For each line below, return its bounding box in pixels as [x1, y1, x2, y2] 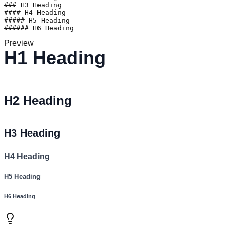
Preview [4, 38, 34, 47]
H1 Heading [4, 47, 106, 68]
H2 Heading [4, 93, 72, 107]
